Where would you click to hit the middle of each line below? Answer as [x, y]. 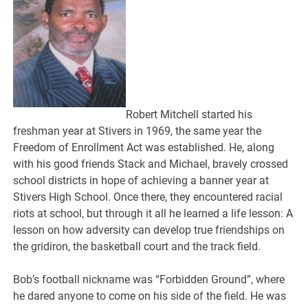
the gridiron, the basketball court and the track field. [137, 246]
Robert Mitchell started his [189, 114]
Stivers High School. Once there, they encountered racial [148, 197]
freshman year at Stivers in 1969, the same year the [137, 131]
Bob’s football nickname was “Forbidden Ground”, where [149, 279]
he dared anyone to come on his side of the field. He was [150, 296]
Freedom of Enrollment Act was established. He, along [144, 147]
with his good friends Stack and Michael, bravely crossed [151, 164]
